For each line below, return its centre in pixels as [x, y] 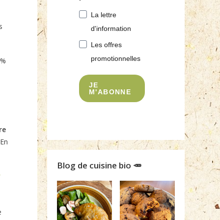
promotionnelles [116, 58]
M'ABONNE [110, 92]
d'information [111, 28]
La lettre [104, 15]
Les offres [106, 45]
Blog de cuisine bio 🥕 [99, 165]
